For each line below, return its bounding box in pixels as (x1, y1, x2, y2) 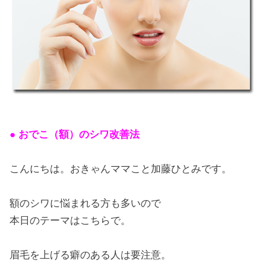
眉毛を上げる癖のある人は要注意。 (9, 249, 172, 261)
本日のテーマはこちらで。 (9, 214, 131, 226)
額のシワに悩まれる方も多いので (9, 197, 161, 209)
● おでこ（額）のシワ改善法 (9, 128, 140, 140)
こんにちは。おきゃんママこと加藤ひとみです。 (9, 163, 232, 175)
